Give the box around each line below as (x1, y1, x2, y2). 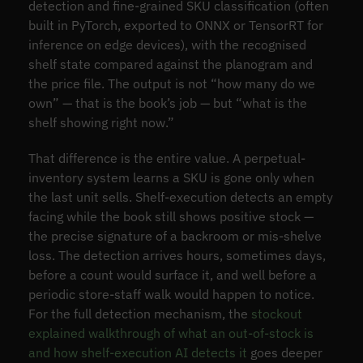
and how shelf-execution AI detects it (28, 344, 247, 361)
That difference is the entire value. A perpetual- (28, 149, 305, 166)
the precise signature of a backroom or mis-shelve (28, 227, 322, 244)
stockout (250, 305, 302, 322)
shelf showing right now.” (28, 113, 174, 130)
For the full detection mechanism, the (28, 305, 251, 322)
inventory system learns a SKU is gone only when (28, 169, 314, 186)
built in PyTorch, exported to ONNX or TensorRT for (28, 16, 323, 33)
